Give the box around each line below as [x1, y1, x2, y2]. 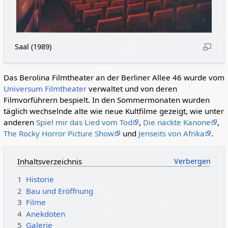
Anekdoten [25, 208, 65, 219]
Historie [25, 174, 54, 185]
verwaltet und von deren [86, 83, 177, 94]
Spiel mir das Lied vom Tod [36, 117, 132, 127]
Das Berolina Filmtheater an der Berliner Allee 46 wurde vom [3, 72, 224, 82]
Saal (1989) [15, 42, 52, 51]
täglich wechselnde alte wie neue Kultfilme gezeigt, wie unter [3, 105, 224, 116]
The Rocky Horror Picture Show [3, 128, 114, 138]
